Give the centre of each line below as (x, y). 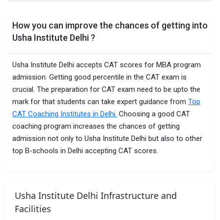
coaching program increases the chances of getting (96, 126)
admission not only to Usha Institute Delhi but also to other (107, 138)
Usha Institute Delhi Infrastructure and (96, 195)
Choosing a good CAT (153, 114)
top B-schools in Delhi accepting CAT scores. (85, 151)
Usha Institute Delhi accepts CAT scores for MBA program (107, 65)
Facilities (33, 208)
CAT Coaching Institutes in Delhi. (65, 114)
